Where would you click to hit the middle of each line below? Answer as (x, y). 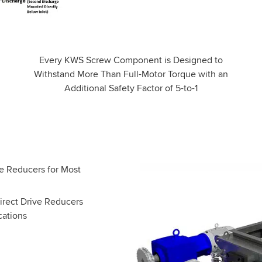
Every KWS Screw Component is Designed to (131, 60)
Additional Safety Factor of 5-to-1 (131, 88)
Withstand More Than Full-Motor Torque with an (131, 74)
